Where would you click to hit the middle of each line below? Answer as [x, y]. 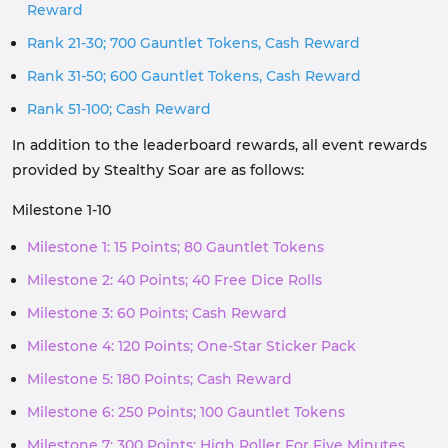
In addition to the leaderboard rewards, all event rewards [219, 145]
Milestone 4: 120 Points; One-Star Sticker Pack [191, 346]
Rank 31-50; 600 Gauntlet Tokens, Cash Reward [194, 76]
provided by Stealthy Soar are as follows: [158, 170]
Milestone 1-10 [61, 210]
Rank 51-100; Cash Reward [119, 109]
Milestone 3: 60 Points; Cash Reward [157, 313]
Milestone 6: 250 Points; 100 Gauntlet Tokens [186, 412]
